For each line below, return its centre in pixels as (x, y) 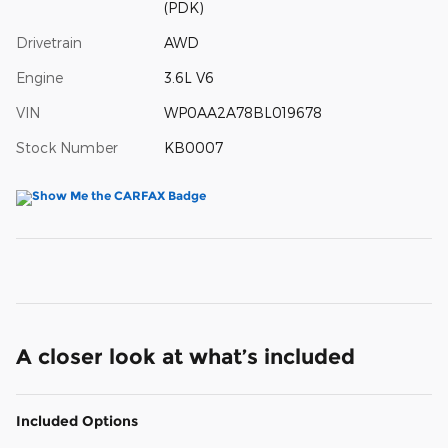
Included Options (77, 420)
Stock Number (67, 147)
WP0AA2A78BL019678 (242, 112)
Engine (39, 77)
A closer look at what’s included (185, 356)
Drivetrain (49, 42)
